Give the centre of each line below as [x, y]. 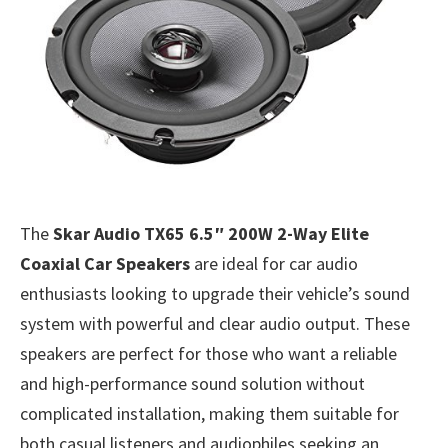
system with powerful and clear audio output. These [215, 323]
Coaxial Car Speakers [105, 263]
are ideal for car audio [274, 263]
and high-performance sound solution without [192, 383]
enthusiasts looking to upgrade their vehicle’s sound [215, 293]
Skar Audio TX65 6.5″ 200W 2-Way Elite [211, 233]
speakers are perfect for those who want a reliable [208, 353]
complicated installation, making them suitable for [209, 413]
